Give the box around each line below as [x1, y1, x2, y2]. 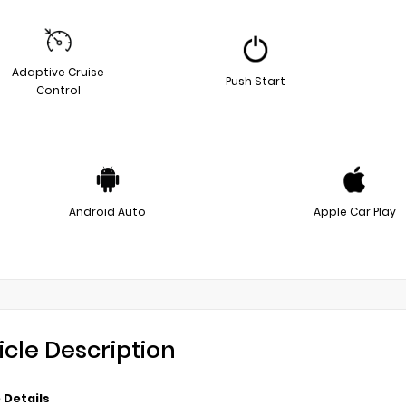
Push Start [226, 72, 285, 89]
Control [35, 82, 81, 98]
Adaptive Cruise [12, 63, 104, 80]
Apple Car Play [313, 203, 396, 219]
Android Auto [69, 203, 146, 219]
